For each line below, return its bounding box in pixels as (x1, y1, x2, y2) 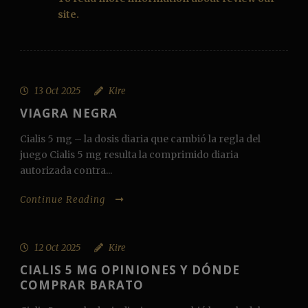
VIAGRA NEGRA (20, 105, 118, 122)
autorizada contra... (20, 164, 112, 177)
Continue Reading (20, 194, 105, 206)
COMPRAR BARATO (20, 277, 144, 294)
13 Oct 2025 (34, 85, 80, 98)
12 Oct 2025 (34, 242, 80, 254)
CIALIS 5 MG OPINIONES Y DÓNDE (20, 262, 240, 278)
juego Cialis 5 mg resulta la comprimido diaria (20, 148, 239, 162)
